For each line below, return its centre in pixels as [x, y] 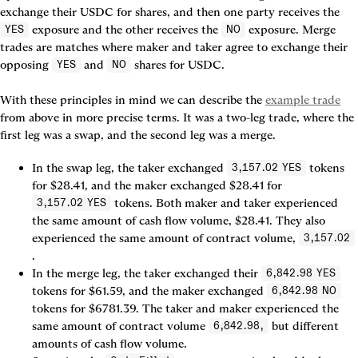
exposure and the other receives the [125, 30]
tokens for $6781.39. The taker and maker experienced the [185, 309]
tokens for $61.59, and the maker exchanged [149, 291]
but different [304, 326]
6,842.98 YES [301, 273]
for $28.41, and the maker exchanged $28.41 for [159, 186]
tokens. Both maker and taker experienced [225, 203]
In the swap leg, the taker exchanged [129, 168]
